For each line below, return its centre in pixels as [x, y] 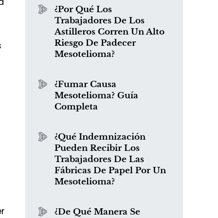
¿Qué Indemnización [100, 137]
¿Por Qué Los [83, 9]
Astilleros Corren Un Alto [109, 32]
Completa [76, 107]
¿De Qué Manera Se [97, 212]
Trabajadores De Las [99, 159]
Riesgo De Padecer [95, 43]
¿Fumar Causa [85, 84]
